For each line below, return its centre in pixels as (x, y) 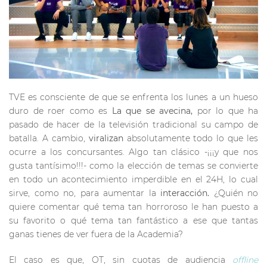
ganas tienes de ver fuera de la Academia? (96, 234)
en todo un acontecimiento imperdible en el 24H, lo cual (133, 179)
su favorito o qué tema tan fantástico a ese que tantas (133, 220)
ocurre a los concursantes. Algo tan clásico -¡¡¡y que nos (133, 152)
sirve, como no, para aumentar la (85, 193)
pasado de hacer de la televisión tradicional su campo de (133, 124)
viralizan (108, 138)
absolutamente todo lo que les (192, 138)
